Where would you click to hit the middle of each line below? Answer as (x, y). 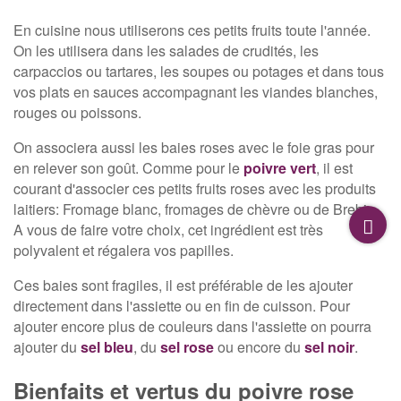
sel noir (329, 347)
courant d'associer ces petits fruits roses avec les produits (195, 189)
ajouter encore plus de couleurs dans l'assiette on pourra (192, 327)
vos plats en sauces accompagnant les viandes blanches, (196, 92)
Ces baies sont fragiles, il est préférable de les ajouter (183, 286)
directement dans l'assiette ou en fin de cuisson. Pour (182, 306)
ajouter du (47, 347)
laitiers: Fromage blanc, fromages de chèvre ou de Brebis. (196, 209)
